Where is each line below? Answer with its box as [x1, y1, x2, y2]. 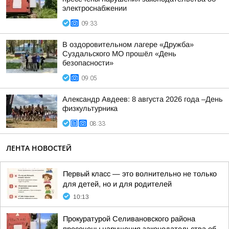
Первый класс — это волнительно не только [63, 170, 217, 178]
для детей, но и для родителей [63, 180, 172, 188]
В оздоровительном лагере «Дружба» [62, 40, 194, 49]
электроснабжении [62, 4, 127, 12]
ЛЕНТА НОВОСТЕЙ [6, 143, 72, 153]
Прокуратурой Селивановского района [63, 215, 195, 223]
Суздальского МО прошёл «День [62, 50, 176, 58]
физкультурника [62, 104, 118, 112]
